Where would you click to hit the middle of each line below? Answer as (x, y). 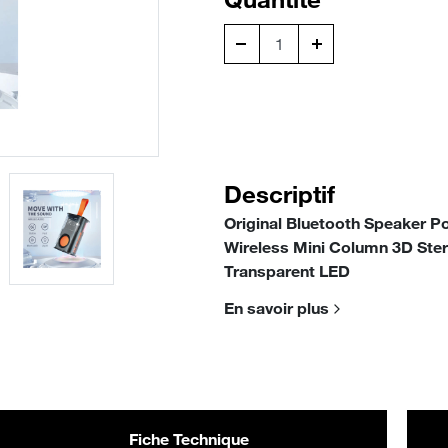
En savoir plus (276, 308)
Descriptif (279, 194)
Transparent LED (287, 271)
